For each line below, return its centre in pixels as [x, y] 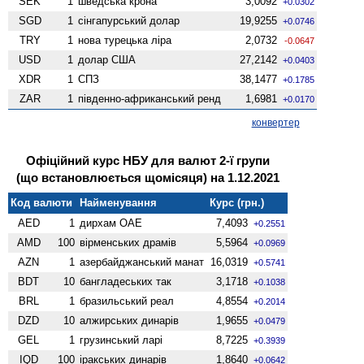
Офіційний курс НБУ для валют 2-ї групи [148, 160]
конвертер [275, 122]
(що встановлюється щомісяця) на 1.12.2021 [148, 177]
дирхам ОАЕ [111, 223]
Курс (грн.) [237, 202]
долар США [107, 59]
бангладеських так [126, 281]
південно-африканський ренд [150, 98]
